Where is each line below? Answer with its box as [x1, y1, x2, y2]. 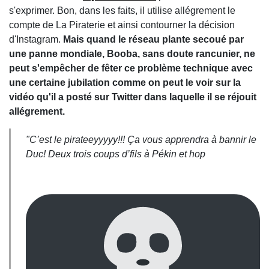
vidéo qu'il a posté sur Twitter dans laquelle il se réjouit [9, 92, 256, 102]
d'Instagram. [9, 34, 63, 44]
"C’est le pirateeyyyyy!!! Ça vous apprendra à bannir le [26, 134, 256, 145]
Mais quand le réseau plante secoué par [63, 34, 244, 44]
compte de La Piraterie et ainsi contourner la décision [9, 20, 235, 30]
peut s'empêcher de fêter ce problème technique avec [9, 63, 253, 73]
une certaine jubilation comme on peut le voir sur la [9, 77, 241, 88]
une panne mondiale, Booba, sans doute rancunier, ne [9, 49, 255, 59]
